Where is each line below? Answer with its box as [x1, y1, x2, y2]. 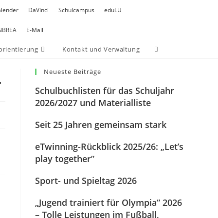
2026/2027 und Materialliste [35, 97, 151, 109]
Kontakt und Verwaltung [62, 45, 140, 54]
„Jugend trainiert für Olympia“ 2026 [35, 197, 182, 208]
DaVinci [28, 6, 49, 14]
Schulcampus [58, 6, 94, 14]
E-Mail [26, 26, 43, 34]
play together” [35, 153, 95, 164]
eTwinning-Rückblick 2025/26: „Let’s [35, 141, 184, 152]
